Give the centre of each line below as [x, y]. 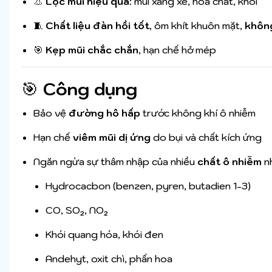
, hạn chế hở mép [177, 50]
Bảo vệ [51, 113]
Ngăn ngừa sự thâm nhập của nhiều [115, 162]
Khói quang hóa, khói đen [104, 235]
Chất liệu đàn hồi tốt [97, 26]
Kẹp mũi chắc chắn [92, 50]
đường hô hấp [104, 113]
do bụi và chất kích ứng [206, 138]
